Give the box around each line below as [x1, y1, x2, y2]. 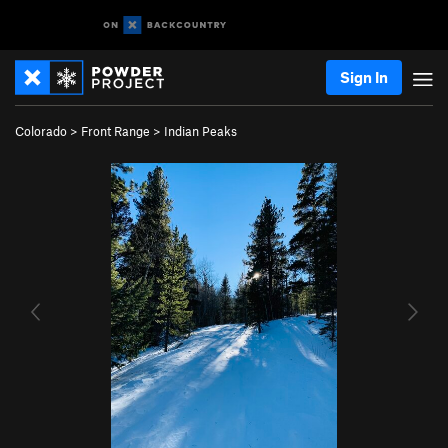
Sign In [340, 68, 388, 86]
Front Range [81, 123, 150, 139]
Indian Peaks [164, 123, 237, 139]
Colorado [15, 123, 67, 139]
